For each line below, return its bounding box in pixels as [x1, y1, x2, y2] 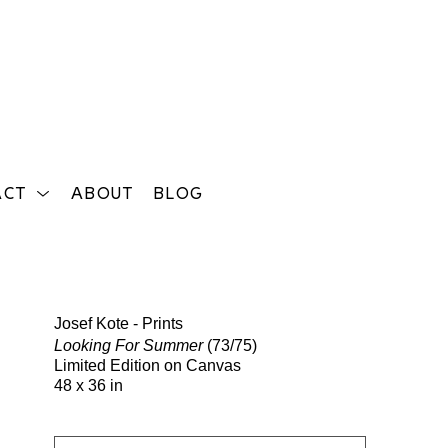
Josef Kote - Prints [54, 314, 183, 332]
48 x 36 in [54, 376, 123, 394]
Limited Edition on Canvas [54, 356, 241, 374]
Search [383, 278, 437, 298]
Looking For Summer [54, 336, 203, 354]
